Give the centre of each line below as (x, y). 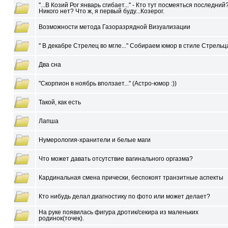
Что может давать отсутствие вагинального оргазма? (116, 159)
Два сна (50, 65)
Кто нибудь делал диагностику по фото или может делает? (124, 196)
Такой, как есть (60, 102)
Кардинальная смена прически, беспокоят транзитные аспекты (131, 178)
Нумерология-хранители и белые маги (95, 140)
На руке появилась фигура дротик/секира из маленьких (119, 212)
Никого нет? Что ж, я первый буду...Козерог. (102, 11)
